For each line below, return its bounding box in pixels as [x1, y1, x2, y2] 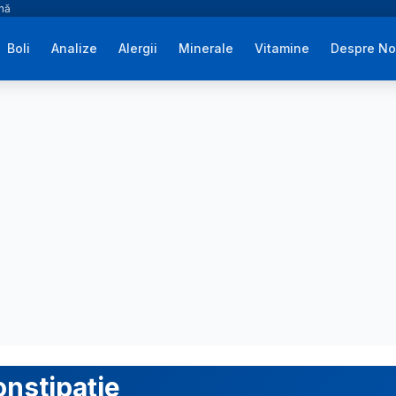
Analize [51, 41, 98, 56]
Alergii [118, 41, 158, 56]
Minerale [179, 41, 234, 56]
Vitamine [255, 41, 310, 56]
